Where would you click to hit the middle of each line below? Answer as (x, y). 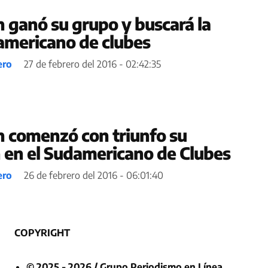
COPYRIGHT (42, 232)
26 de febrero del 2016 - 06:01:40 (94, 175)
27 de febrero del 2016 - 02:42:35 (92, 64)
